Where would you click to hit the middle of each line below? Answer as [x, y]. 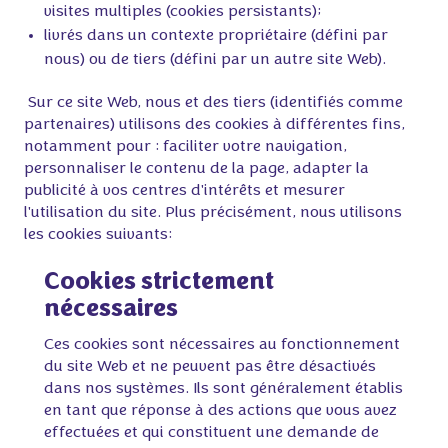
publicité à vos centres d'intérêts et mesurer [186, 191]
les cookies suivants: [98, 235]
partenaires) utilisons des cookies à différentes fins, [216, 125]
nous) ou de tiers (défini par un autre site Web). [215, 60]
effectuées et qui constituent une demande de [211, 433]
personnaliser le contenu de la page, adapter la [198, 169]
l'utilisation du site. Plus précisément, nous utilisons [215, 213]
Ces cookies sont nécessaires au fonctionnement [222, 345]
